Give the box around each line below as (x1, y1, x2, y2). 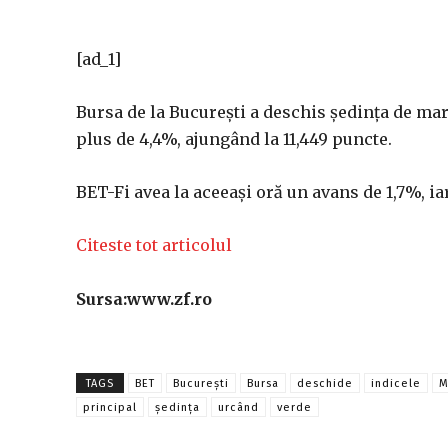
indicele (371, 377, 421, 390)
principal (83, 401, 137, 414)
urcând (218, 401, 259, 414)
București (173, 377, 229, 390)
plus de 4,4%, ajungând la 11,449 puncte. (76, 129, 392, 149)
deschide (297, 377, 353, 390)
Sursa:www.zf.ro (76, 289, 212, 309)
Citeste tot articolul (76, 235, 232, 255)
